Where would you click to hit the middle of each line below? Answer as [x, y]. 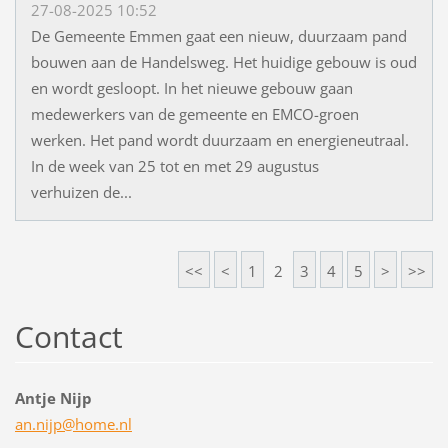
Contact [68, 337]
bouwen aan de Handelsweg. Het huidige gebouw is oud [223, 62]
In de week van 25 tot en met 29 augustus [174, 166]
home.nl [103, 424]
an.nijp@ [44, 424]
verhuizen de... [81, 192]
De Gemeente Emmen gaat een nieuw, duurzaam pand [218, 36]
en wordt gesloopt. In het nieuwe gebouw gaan [191, 88]
